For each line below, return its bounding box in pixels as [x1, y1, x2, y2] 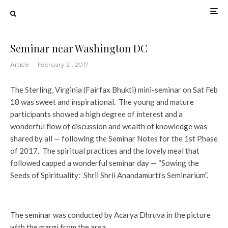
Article [10, 61, 29, 68]
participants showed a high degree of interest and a [10, 109, 183, 119]
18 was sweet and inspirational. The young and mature [10, 97, 194, 106]
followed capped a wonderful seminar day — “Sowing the [10, 158, 199, 167]
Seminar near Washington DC [10, 41, 148, 55]
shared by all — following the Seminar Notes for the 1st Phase [10, 134, 218, 143]
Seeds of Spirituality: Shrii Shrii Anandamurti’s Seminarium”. [10, 170, 208, 180]
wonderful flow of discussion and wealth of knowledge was [10, 122, 207, 131]
